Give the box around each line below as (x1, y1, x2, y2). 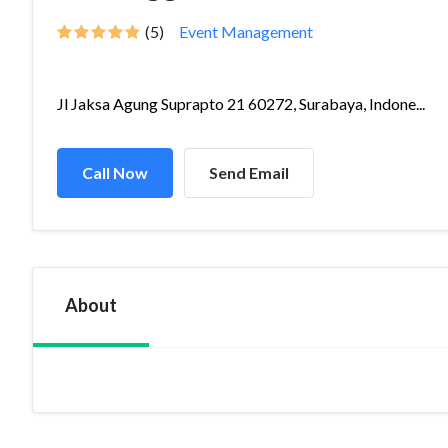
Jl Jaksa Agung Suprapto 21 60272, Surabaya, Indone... (57, 94, 425, 113)
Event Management (179, 22, 313, 41)
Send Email (209, 163, 289, 182)
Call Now (82, 163, 148, 182)
